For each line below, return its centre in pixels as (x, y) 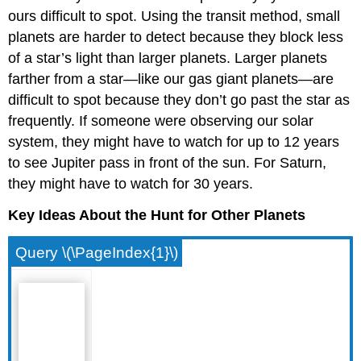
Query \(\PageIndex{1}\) (97, 252)
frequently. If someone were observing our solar (161, 121)
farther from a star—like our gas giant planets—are (171, 79)
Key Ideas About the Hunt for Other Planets (157, 216)
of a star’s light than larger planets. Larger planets (168, 58)
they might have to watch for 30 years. (131, 184)
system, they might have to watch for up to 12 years (174, 142)
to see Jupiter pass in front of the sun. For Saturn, (168, 163)
